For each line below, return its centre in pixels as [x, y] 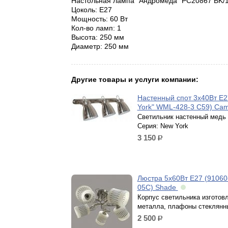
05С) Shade [158, 187]
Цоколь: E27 [91, 10]
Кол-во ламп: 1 [96, 28]
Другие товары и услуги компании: [135, 79]
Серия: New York [163, 126]
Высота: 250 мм [97, 37]
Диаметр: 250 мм [100, 46]
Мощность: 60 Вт [99, 19]
